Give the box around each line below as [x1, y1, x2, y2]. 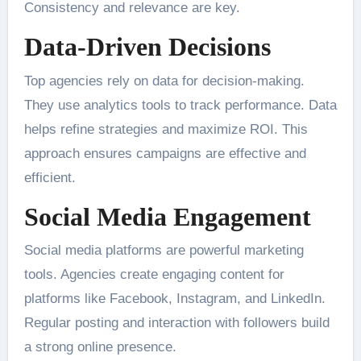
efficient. [23, 169, 76, 185]
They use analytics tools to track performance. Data [23, 97, 337, 113]
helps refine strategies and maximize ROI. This [23, 121, 308, 137]
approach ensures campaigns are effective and [23, 145, 306, 161]
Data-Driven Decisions [23, 32, 271, 62]
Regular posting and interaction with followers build [23, 315, 330, 331]
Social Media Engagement [23, 201, 311, 231]
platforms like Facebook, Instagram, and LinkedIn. [23, 291, 326, 307]
